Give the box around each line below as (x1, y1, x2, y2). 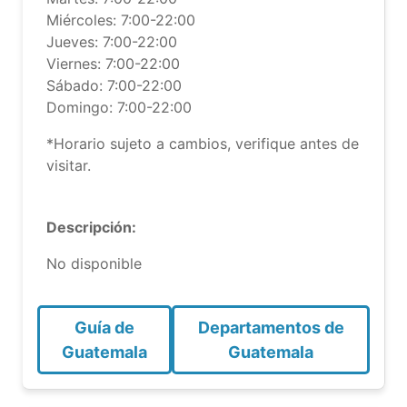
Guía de (74, 318, 135, 337)
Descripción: (46, 218, 136, 236)
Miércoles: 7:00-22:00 (46, 11, 195, 29)
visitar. (46, 156, 91, 174)
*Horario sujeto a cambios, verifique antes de (46, 134, 359, 153)
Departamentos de (197, 318, 344, 337)
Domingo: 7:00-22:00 (46, 98, 192, 116)
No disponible (46, 254, 142, 273)
